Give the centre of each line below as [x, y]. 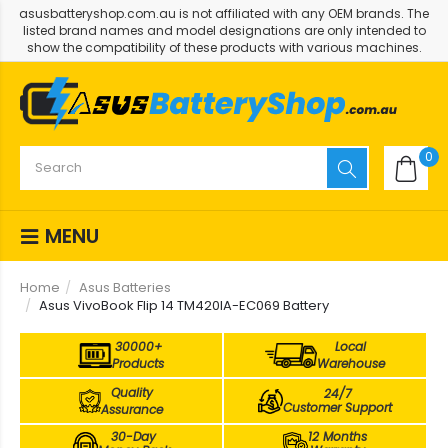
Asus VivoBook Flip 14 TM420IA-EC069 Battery [184, 305]
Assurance [132, 409]
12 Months [338, 436]
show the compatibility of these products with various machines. [224, 47]
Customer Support [337, 407]
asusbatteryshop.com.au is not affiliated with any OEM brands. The [224, 13]
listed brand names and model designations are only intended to [224, 30]
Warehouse [350, 363]
